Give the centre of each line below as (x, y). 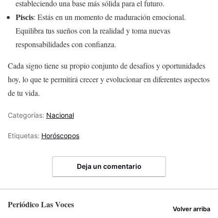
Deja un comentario (109, 166)
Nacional (60, 115)
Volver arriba (191, 209)
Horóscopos (60, 136)
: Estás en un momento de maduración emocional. (110, 17)
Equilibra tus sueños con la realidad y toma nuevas (93, 30)
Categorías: (27, 115)
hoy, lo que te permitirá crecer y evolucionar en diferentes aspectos (109, 79)
